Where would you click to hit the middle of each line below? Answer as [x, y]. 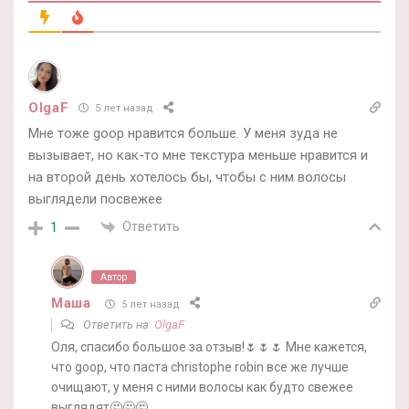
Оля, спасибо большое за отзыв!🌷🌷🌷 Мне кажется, [209, 347]
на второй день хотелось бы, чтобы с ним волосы [187, 177]
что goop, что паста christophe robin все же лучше [200, 367]
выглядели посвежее [95, 199]
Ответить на [117, 325]
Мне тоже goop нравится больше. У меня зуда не [183, 133]
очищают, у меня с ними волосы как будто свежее [202, 388]
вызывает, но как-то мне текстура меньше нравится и [198, 155]
